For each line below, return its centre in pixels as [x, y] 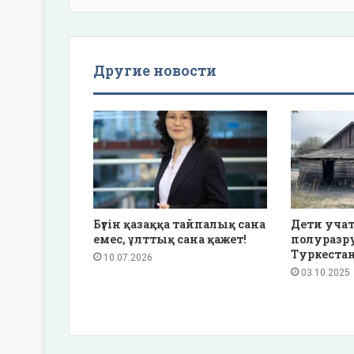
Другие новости [155, 70]
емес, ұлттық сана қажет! [170, 239]
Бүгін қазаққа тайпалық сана [179, 224]
